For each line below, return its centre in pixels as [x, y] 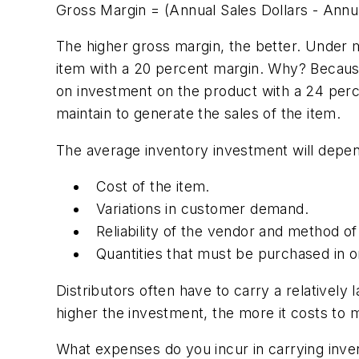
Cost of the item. [153, 187]
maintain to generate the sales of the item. [199, 114]
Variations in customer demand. [202, 209]
